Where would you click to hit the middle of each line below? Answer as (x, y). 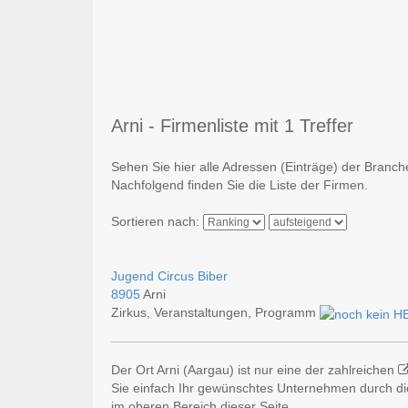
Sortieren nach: (157, 222)
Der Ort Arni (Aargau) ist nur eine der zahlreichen (255, 369)
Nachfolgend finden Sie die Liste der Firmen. (240, 185)
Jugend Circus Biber (169, 276)
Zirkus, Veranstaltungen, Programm (215, 313)
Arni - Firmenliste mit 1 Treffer (232, 126)
